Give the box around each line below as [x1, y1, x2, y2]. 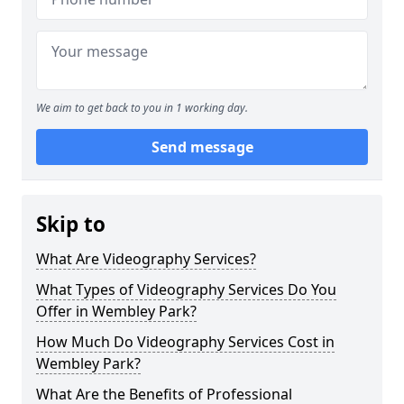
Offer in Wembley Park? [36, 301, 197, 321]
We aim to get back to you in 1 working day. [36, 100, 248, 115]
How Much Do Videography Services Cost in [36, 332, 335, 352]
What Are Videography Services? [36, 249, 256, 269]
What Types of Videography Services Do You [36, 280, 336, 299]
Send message [151, 137, 253, 157]
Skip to [36, 210, 106, 238]
